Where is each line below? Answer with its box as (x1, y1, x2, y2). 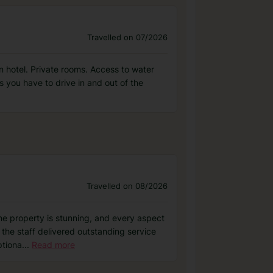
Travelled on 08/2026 (87, 181, 168, 191)
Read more (32, 239, 75, 250)
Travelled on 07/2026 (87, 32, 168, 42)
